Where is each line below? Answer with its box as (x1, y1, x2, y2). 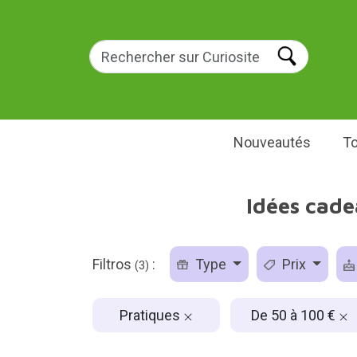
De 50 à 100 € (250, 306, 339, 324)
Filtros (92, 256, 135, 273)
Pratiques (119, 306, 183, 324)
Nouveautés (233, 134, 311, 151)
